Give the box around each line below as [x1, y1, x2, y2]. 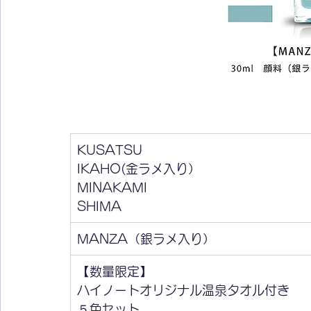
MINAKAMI [77, 180, 147, 194]
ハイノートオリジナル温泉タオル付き [77, 283, 289, 296]
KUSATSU [77, 143, 142, 156]
